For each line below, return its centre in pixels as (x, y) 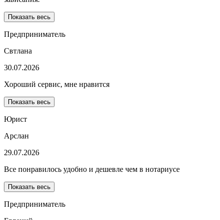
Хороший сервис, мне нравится (57, 84)
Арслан (16, 136)
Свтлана (18, 51)
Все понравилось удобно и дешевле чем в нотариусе (92, 169)
